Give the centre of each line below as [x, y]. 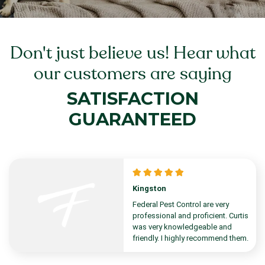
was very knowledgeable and [182, 227]
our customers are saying [132, 74]
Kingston [149, 189]
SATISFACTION [132, 99]
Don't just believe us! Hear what [132, 53]
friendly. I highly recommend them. [190, 238]
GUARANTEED [132, 119]
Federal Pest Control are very [181, 205]
